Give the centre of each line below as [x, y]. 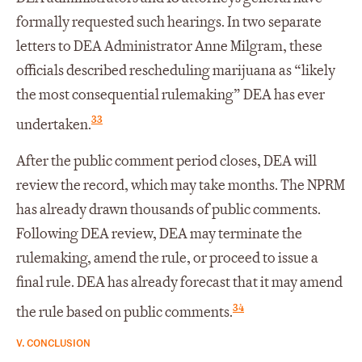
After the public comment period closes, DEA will [166, 162]
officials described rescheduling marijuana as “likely [176, 70]
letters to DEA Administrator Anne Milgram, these [169, 46]
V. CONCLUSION [53, 342]
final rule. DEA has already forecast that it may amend [179, 283]
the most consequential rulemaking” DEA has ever [170, 95]
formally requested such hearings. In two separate [169, 22]
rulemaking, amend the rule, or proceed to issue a [167, 259]
